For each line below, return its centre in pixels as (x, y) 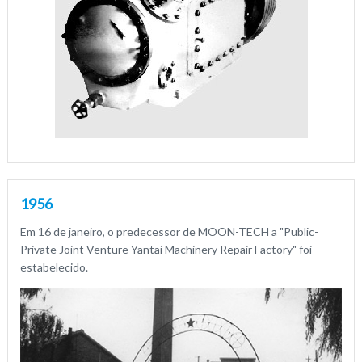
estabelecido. (54, 267)
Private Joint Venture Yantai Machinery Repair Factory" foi (166, 249)
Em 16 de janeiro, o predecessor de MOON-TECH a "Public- (169, 231)
